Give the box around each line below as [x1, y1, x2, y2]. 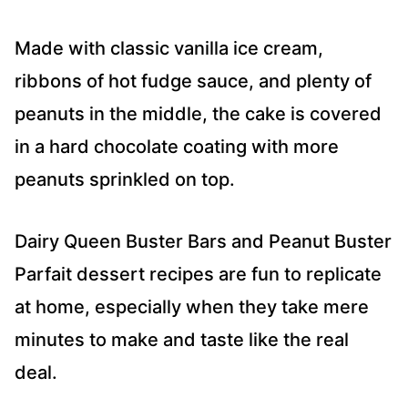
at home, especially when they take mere [15, 296, 369, 319]
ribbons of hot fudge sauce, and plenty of [15, 70, 372, 93]
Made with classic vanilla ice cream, [15, 37, 323, 60]
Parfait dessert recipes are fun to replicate [15, 263, 382, 286]
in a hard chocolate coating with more [15, 136, 339, 158]
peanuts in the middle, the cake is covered [15, 103, 382, 126]
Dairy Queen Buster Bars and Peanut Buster [15, 230, 392, 253]
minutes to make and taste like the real [15, 329, 349, 352]
